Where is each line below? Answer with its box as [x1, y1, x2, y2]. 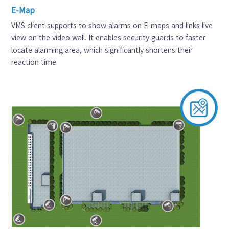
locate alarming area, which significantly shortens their [11, 46, 193, 54]
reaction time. [11, 58, 58, 66]
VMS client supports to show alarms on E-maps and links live [11, 21, 213, 29]
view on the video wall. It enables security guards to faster [11, 34, 206, 41]
